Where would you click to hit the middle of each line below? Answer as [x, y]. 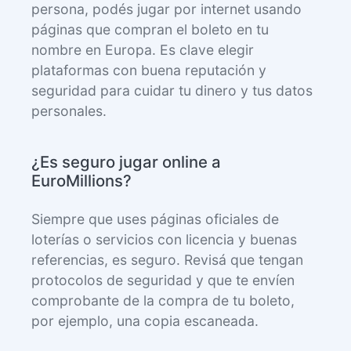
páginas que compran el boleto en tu [150, 30]
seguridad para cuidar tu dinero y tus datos [172, 91]
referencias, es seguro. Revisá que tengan [167, 260]
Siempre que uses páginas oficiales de [155, 219]
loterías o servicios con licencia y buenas [164, 240]
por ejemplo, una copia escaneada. [145, 321]
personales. [69, 111]
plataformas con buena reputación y [149, 71]
